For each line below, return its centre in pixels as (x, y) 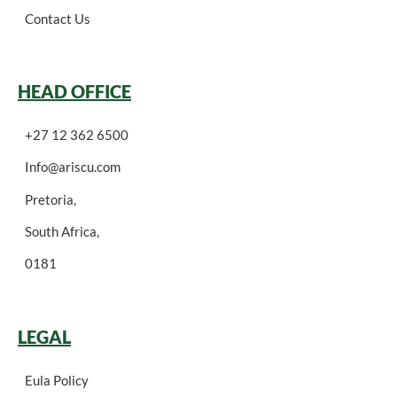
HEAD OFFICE (74, 91)
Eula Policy (57, 380)
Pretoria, (51, 199)
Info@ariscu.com (73, 167)
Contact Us (58, 18)
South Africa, (62, 232)
